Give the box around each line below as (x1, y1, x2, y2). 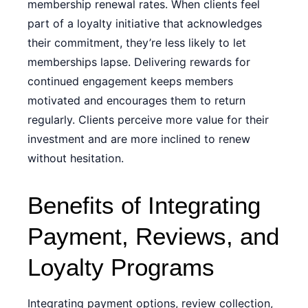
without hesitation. (27, 151, 124, 165)
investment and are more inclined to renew (27, 132, 250, 146)
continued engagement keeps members (27, 74, 233, 88)
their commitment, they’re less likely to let (27, 36, 246, 49)
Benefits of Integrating (27, 192, 261, 219)
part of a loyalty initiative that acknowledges (27, 16, 262, 30)
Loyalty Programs (27, 254, 214, 280)
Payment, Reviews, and (27, 223, 279, 250)
